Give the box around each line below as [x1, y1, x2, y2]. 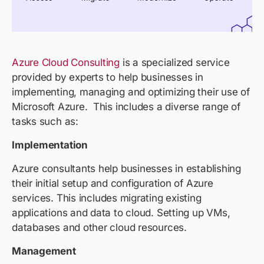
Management [12, 245, 78, 258]
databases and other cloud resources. [12, 222, 190, 234]
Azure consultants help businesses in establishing [12, 163, 241, 175]
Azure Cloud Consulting [12, 57, 120, 69]
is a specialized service [120, 57, 230, 69]
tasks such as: [12, 115, 81, 128]
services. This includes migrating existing [12, 192, 202, 204]
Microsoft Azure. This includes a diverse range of [12, 101, 240, 113]
